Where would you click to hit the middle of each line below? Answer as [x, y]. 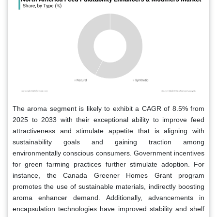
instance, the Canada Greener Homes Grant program [108, 175]
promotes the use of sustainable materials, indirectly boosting [108, 186]
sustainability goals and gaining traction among [108, 142]
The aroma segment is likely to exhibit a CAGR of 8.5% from [108, 108]
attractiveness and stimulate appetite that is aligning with [108, 131]
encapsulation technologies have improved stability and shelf [108, 209]
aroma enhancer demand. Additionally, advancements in [108, 197]
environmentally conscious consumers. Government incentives [108, 153]
